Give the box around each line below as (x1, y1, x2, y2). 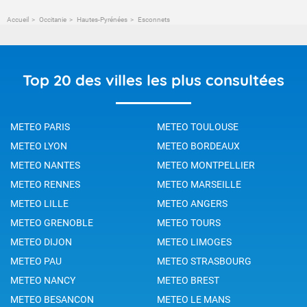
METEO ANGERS (157, 197, 228, 209)
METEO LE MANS (157, 293, 230, 305)
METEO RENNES (10, 178, 80, 190)
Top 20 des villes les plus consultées (23, 70, 284, 90)
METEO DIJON (10, 236, 72, 247)
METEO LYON (10, 140, 67, 151)
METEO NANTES (10, 159, 80, 171)
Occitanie (39, 15, 66, 23)
